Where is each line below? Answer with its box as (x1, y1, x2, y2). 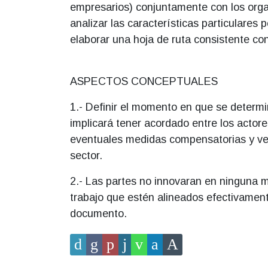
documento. (70, 208, 127, 220)
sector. (70, 150, 102, 162)
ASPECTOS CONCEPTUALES (70, 75, 218, 87)
